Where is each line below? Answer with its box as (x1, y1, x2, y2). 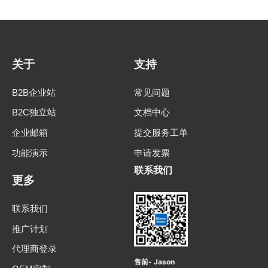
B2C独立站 (12, 107, 56, 118)
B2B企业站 (12, 87, 56, 98)
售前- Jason (134, 257, 175, 267)
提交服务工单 (134, 127, 188, 138)
